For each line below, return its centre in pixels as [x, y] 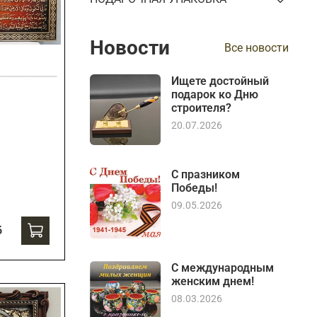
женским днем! [213, 282]
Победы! [195, 188]
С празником [206, 175]
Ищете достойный [220, 81]
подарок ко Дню [215, 95]
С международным [223, 268]
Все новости [257, 48]
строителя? [202, 108]
